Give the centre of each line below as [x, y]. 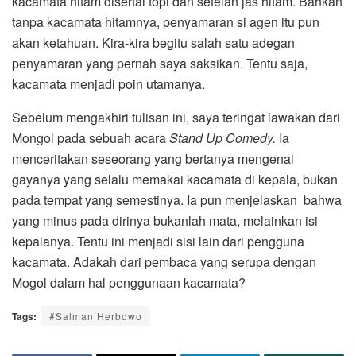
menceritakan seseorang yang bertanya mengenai [153, 159]
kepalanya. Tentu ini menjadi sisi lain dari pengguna [158, 242]
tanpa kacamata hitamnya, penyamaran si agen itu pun [166, 22]
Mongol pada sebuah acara [91, 138]
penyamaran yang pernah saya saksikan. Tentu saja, [160, 64]
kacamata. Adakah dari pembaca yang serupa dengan [164, 262]
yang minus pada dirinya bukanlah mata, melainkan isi [165, 221]
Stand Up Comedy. [224, 138]
